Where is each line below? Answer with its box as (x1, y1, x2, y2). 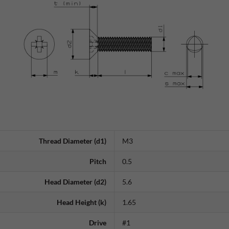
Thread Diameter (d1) (39, 136, 106, 146)
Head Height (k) (57, 198, 106, 207)
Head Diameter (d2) (44, 177, 106, 187)
